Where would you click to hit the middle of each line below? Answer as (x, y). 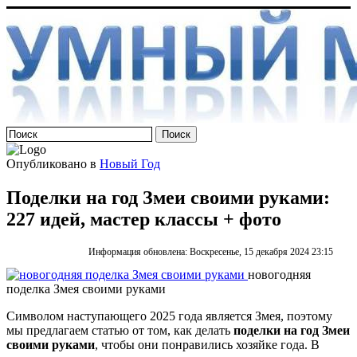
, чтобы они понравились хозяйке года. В (207, 344)
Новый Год (130, 164)
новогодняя (279, 274)
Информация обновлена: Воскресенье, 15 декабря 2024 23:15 (211, 251)
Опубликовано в (51, 164)
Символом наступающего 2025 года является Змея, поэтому (169, 316)
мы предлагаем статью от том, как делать (120, 330)
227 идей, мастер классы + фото (144, 219)
